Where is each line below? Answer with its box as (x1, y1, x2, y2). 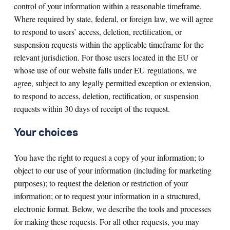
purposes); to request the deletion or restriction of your (14, 178, 188, 188)
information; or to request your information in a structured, (14, 190, 200, 201)
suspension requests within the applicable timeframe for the (14, 39, 204, 50)
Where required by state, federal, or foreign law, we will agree (14, 13, 213, 24)
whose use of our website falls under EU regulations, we (14, 65, 197, 75)
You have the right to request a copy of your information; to (14, 152, 204, 163)
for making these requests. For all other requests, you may (14, 216, 199, 227)
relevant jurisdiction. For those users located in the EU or (14, 52, 198, 63)
